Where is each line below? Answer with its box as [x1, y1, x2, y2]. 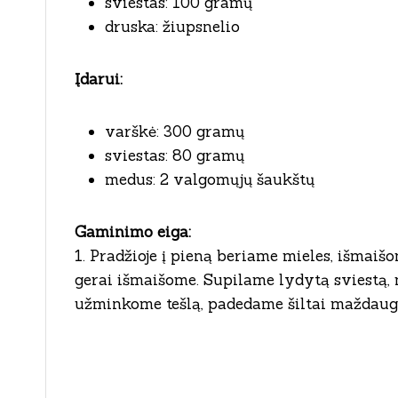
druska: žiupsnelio [105, 16, 240, 36]
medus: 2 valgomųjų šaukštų [105, 169, 314, 189]
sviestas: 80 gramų [105, 145, 244, 165]
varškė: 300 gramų [105, 121, 244, 141]
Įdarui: [75, 68, 123, 89]
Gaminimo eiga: [75, 221, 191, 242]
